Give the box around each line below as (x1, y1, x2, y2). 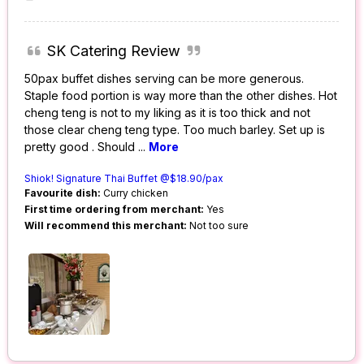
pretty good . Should (24, 140, 139, 154)
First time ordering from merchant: (24, 203, 205, 216)
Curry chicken (101, 187, 169, 200)
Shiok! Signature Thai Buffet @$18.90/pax (24, 172, 224, 185)
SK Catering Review (46, 42, 180, 60)
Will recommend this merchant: (24, 219, 188, 232)
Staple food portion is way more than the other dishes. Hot (24, 89, 338, 103)
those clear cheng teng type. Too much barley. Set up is (24, 123, 326, 137)
